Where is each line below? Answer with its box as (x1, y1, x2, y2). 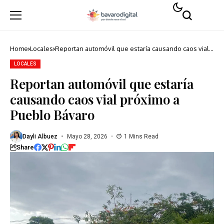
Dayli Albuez (22, 132, 57, 140)
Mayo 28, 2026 (66, 132, 107, 140)
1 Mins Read (124, 132, 158, 140)
